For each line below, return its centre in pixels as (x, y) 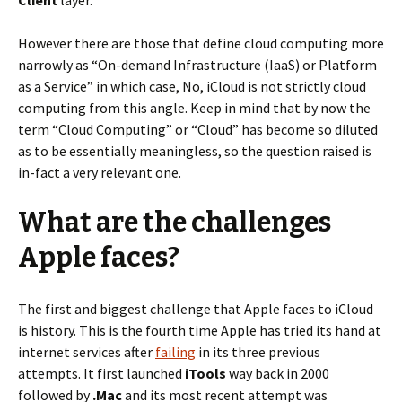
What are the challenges (175, 223)
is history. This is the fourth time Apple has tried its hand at (200, 330)
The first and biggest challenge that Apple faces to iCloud (196, 309)
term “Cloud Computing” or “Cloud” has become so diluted (198, 129)
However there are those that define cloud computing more (201, 43)
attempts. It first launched (101, 373)
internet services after (87, 352)
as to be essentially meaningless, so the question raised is (195, 151)
